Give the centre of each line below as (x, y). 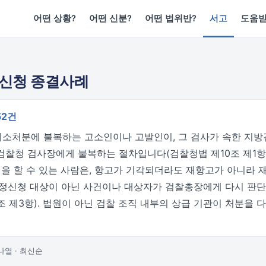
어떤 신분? (111, 18)
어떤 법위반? (171, 18)
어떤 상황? (55, 18)
